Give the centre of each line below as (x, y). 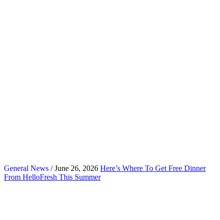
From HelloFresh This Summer (52, 177)
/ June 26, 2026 (73, 168)
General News (26, 168)
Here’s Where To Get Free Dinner (153, 168)
